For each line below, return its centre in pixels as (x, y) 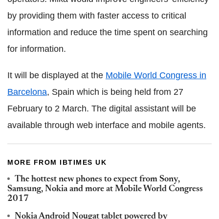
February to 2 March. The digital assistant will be (102, 108)
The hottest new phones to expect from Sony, (97, 179)
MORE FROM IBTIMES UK (57, 162)
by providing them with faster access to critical (97, 15)
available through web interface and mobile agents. (107, 125)
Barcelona (27, 92)
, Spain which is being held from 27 (115, 92)
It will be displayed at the (56, 75)
